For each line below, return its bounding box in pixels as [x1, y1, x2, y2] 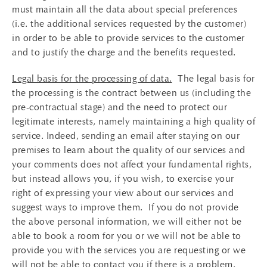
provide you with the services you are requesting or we [12, 244, 246, 256]
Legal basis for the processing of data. [12, 73, 172, 84]
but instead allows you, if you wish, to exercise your [12, 173, 234, 184]
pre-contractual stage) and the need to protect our [12, 101, 227, 113]
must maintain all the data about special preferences [12, 4, 237, 15]
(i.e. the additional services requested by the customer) [12, 18, 246, 29]
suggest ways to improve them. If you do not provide [12, 201, 239, 213]
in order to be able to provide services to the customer [12, 32, 245, 44]
